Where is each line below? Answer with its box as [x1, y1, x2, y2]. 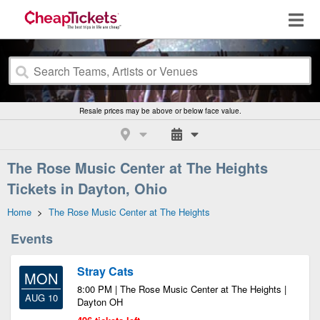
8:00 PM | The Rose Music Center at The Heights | [77, 282, 286, 296]
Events [11, 229, 53, 248]
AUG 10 [24, 291, 58, 304]
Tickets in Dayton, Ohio [7, 178, 167, 199]
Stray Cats [77, 263, 134, 279]
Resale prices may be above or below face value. [79, 106, 241, 116]
